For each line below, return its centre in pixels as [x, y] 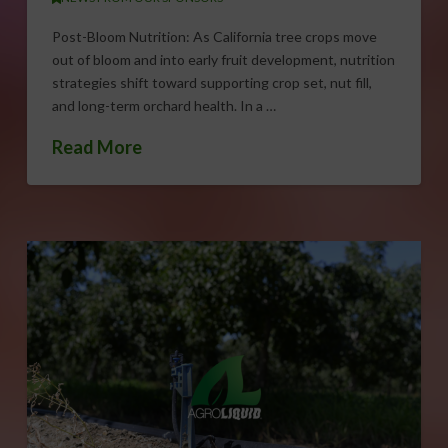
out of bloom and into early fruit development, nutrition [223, 59]
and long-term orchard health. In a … [163, 105]
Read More [96, 147]
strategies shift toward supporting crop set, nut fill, [211, 82]
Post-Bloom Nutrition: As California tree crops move [214, 36]
